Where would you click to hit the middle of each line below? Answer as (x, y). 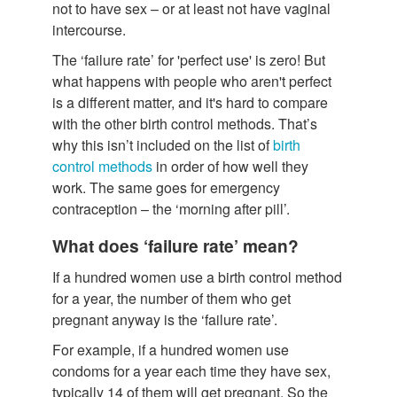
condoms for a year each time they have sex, (191, 370)
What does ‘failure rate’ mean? (175, 245)
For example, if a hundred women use (171, 349)
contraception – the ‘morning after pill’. (171, 208)
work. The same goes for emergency (166, 187)
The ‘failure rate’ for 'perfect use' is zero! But (189, 59)
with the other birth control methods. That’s (185, 123)
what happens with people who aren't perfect (192, 81)
